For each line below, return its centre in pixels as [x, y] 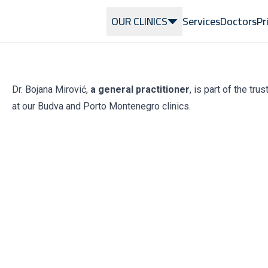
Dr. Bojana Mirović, [50, 89]
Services [201, 21]
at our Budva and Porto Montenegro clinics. [101, 106]
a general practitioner [139, 89]
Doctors [238, 21]
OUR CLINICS [139, 21]
